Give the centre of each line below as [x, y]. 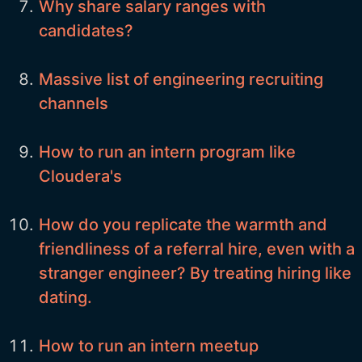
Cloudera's [80, 176]
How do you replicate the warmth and [183, 224]
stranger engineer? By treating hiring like [195, 273]
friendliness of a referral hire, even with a [197, 248]
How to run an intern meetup [149, 345]
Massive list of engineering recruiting [181, 79]
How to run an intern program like [167, 152]
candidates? [86, 30]
